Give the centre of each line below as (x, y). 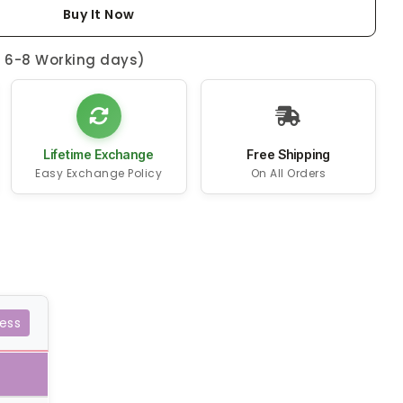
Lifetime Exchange (99, 155)
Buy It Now (99, 15)
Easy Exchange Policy (99, 174)
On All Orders (288, 174)
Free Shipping (288, 155)
